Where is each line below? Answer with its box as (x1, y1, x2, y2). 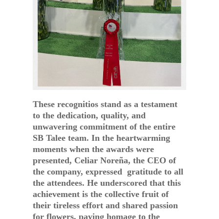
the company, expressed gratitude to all (33, 167, 184, 177)
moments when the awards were (33, 144, 154, 154)
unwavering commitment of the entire (33, 122, 176, 132)
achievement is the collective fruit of (33, 189, 169, 199)
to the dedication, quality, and (33, 110, 146, 121)
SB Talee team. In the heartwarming (33, 133, 171, 143)
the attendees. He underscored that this (33, 178, 181, 188)
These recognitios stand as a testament (33, 99, 178, 109)
